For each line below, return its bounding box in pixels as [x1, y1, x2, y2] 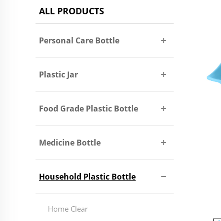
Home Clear [48, 204, 88, 214]
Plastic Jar [39, 69, 78, 80]
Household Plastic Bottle [39, 171, 136, 182]
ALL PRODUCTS [39, 5, 104, 17]
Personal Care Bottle [39, 35, 119, 46]
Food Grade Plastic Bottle [39, 103, 138, 114]
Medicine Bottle [39, 137, 101, 148]
